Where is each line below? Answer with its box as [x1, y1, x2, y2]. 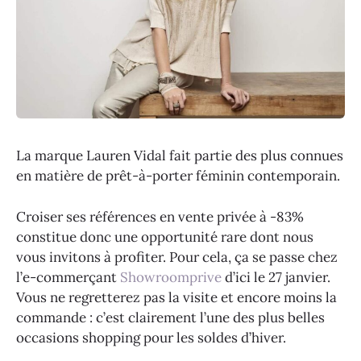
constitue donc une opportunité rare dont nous [16, 227, 313, 246]
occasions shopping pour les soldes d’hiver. [16, 328, 286, 346]
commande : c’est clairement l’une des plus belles [16, 308, 325, 326]
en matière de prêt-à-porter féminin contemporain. [16, 167, 340, 185]
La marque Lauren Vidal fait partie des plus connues [16, 147, 343, 165]
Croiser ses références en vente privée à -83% [16, 207, 304, 226]
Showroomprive [120, 268, 222, 286]
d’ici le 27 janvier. [222, 268, 330, 286]
